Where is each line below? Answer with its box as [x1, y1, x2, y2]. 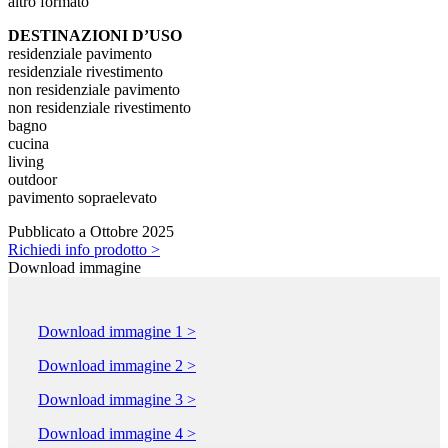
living [8, 153, 44, 171]
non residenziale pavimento [8, 81, 180, 99]
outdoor [8, 171, 57, 189]
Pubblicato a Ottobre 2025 [8, 223, 174, 241]
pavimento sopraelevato [8, 189, 157, 207]
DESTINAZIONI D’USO [8, 27, 182, 45]
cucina [8, 135, 49, 153]
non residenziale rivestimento [8, 99, 191, 117]
